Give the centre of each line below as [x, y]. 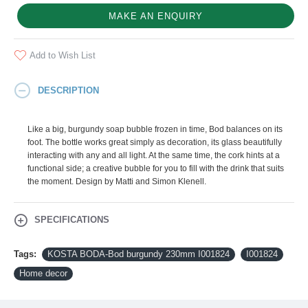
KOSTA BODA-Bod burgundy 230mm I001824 [139, 254]
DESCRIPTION [68, 90]
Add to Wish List [63, 55]
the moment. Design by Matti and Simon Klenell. [117, 181]
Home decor [43, 273]
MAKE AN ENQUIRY [156, 16]
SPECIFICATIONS [72, 220]
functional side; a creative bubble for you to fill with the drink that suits [156, 168]
